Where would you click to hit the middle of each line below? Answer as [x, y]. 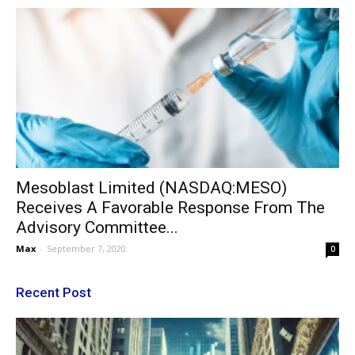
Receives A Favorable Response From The [170, 207]
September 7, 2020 [86, 248]
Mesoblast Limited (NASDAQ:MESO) [151, 187]
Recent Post [53, 292]
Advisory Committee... [97, 227]
